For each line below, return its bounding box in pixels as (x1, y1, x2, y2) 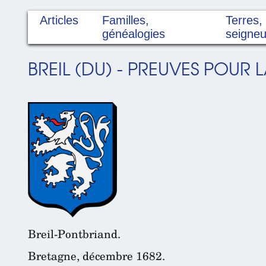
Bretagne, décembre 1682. (28, 246, 165, 264)
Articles (40, 14, 78, 27)
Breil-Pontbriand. (28, 225, 121, 243)
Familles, (102, 14, 149, 27)
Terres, (225, 14, 262, 27)
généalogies (102, 27, 165, 41)
